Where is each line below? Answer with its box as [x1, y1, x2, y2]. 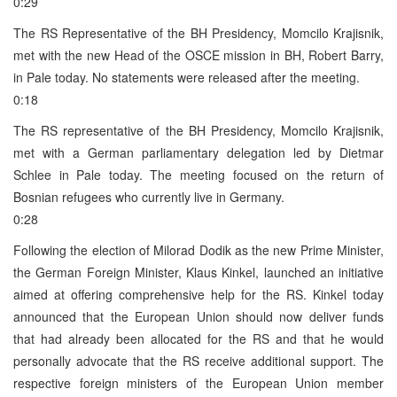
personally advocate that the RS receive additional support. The [13, 351, 384, 370]
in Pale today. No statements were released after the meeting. [13, 67, 360, 86]
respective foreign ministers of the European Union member [13, 373, 384, 392]
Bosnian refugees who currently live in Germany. [13, 187, 284, 206]
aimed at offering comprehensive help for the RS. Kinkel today [13, 284, 384, 303]
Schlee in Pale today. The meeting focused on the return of [13, 165, 384, 183]
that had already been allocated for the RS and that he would [13, 329, 384, 347]
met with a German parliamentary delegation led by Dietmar [13, 143, 384, 161]
